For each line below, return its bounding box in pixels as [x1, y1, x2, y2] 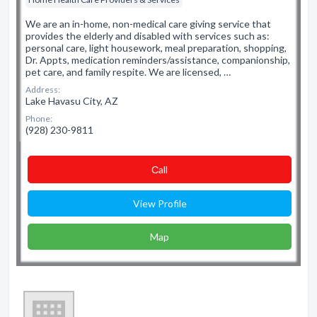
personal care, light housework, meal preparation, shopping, [25, 42, 287, 54]
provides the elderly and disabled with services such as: [25, 30, 270, 42]
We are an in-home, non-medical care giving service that [25, 18, 271, 30]
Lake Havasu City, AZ [25, 95, 118, 107]
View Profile [132, 197, 187, 209]
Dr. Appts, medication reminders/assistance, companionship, [25, 54, 290, 66]
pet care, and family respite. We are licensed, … [25, 66, 231, 78]
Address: [25, 84, 60, 95]
